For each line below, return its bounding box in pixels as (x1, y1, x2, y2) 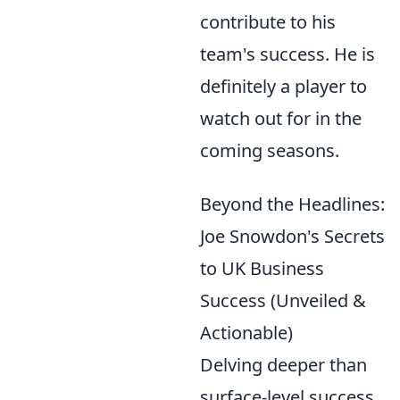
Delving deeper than (200, 352, 367, 377)
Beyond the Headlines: (200, 191, 385, 216)
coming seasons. (200, 137, 339, 162)
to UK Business (200, 255, 324, 280)
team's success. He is (200, 41, 375, 66)
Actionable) (200, 320, 293, 345)
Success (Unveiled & (200, 287, 366, 312)
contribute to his (200, 9, 336, 34)
